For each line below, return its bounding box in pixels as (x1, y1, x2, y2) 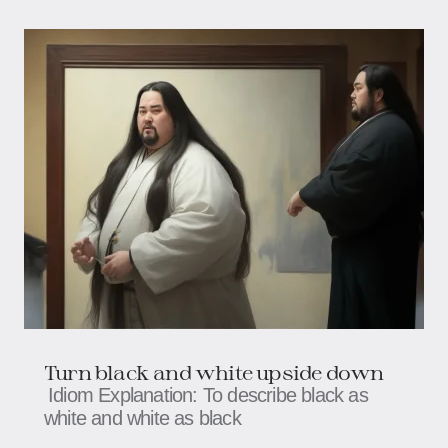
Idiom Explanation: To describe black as (48, 383, 368, 406)
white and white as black (44, 406, 241, 429)
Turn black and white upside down (44, 359, 384, 384)
